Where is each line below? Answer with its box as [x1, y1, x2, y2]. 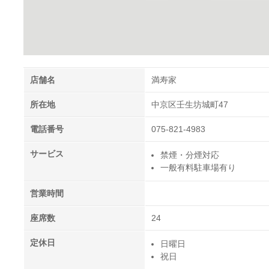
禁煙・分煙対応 [160, 151, 219, 160]
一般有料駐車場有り [160, 163, 236, 172]
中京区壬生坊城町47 [151, 100, 228, 109]
